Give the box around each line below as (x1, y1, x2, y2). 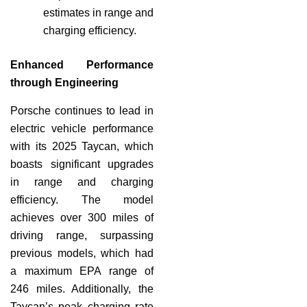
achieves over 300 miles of (10, 211, 153, 223)
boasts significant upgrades (10, 158, 153, 170)
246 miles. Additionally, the (10, 282, 153, 295)
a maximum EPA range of (10, 265, 153, 277)
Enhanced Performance (10, 58, 153, 71)
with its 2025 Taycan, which (10, 140, 153, 152)
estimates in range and (43, 6, 153, 19)
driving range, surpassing (10, 229, 153, 241)
